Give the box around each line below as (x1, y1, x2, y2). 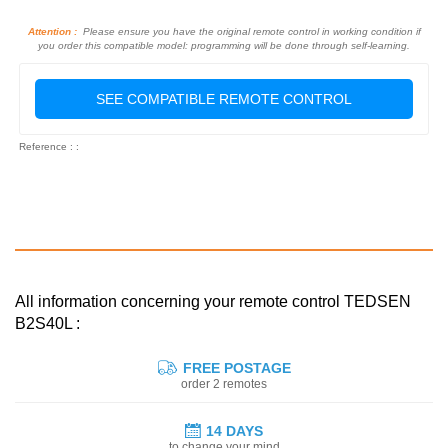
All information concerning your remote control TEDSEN (15, 292, 411, 310)
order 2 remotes (181, 376, 267, 391)
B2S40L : (15, 314, 80, 332)
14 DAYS (206, 422, 263, 439)
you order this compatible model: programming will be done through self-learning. (38, 39, 410, 51)
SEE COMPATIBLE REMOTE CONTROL (96, 90, 352, 107)
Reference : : (19, 140, 79, 152)
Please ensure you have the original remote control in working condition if (76, 25, 421, 37)
